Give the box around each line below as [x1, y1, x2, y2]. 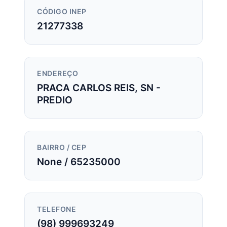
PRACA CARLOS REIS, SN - [37, 82, 161, 94]
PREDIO [37, 94, 72, 106]
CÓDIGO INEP [37, 8, 87, 16]
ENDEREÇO [37, 69, 78, 78]
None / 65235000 [37, 156, 121, 168]
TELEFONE [37, 205, 76, 214]
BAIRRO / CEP [37, 143, 86, 152]
